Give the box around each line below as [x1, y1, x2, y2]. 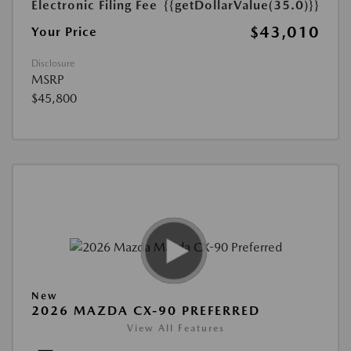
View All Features [126, 323, 225, 334]
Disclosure [31, 58, 74, 69]
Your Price [31, 24, 97, 39]
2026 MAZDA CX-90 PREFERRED [31, 303, 260, 318]
